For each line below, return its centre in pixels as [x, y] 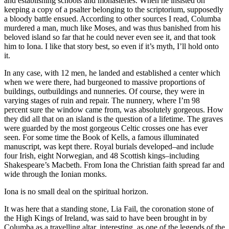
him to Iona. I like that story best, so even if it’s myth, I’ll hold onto [111, 47]
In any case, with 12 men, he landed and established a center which [112, 73]
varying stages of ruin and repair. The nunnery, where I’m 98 [102, 101]
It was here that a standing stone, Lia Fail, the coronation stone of [109, 209]
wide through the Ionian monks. [55, 174]
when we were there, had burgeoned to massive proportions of [105, 82]
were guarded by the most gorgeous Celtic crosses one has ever [106, 128]
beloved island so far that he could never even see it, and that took [110, 37]
